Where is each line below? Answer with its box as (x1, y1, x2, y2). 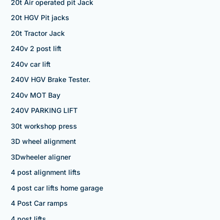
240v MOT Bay (10, 90, 60, 99)
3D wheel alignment (10, 137, 76, 146)
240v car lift (10, 59, 51, 68)
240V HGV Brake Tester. (10, 75, 90, 84)
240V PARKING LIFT (10, 106, 78, 115)
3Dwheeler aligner (10, 152, 71, 161)
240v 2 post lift (10, 44, 61, 53)
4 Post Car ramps (10, 199, 68, 208)
